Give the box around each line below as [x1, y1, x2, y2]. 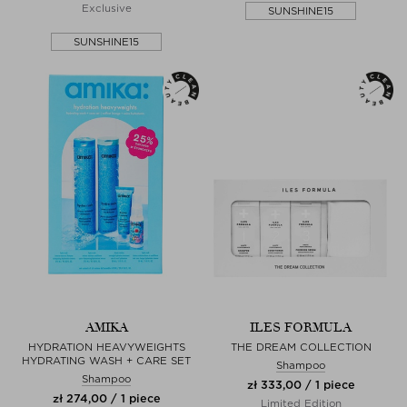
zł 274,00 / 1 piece [52, 391, 161, 405]
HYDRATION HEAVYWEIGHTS [27, 340, 185, 353]
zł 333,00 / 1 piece [246, 377, 355, 392]
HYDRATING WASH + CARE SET [22, 353, 191, 367]
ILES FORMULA [250, 319, 352, 335]
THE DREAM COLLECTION [230, 340, 372, 353]
